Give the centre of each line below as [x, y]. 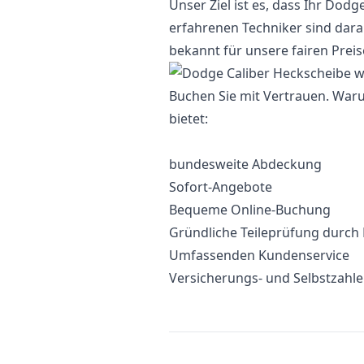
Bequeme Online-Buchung [250, 210]
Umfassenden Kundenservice [259, 255]
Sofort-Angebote [221, 187]
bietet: [188, 119]
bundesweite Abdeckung [245, 164]
